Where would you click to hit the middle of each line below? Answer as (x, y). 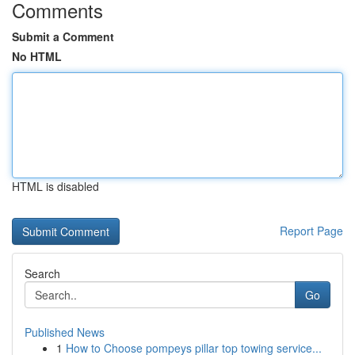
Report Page (311, 231)
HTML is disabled (55, 186)
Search (42, 273)
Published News (65, 332)
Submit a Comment (63, 36)
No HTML (37, 56)
